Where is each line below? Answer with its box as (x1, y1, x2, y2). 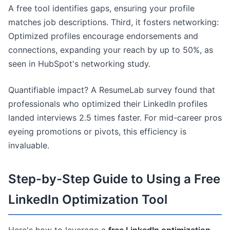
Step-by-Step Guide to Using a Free (8, 171, 220, 186)
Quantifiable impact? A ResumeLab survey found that (8, 85, 215, 95)
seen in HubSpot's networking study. (8, 59, 150, 69)
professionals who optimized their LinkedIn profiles (8, 99, 207, 109)
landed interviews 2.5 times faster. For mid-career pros (8, 112, 222, 123)
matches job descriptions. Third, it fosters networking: (8, 17, 219, 27)
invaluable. (8, 140, 49, 150)
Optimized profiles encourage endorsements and (8, 31, 198, 41)
